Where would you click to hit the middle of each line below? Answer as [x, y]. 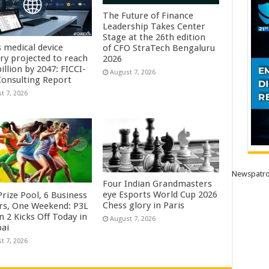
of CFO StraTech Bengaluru [159, 48]
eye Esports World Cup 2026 [160, 194]
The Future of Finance [148, 16]
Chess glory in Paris [144, 205]
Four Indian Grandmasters [158, 183]
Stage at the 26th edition [154, 38]
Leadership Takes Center [154, 27]
